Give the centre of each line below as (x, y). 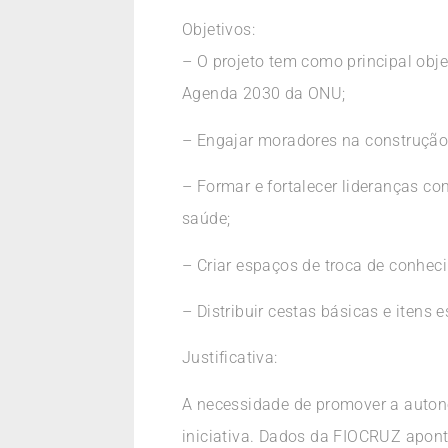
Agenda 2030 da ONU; (264, 94)
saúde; (206, 219)
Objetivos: (218, 30)
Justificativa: (230, 358)
